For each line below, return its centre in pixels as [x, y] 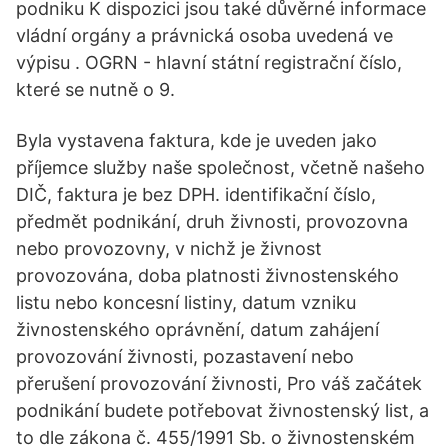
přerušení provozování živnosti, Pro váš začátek [219, 383]
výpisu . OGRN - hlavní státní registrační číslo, [209, 62]
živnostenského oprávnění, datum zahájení [197, 329]
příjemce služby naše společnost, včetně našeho [220, 167]
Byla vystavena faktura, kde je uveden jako [196, 140]
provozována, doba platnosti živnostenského [207, 275]
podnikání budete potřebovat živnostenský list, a [222, 410]
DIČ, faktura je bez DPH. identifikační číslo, [196, 194]
